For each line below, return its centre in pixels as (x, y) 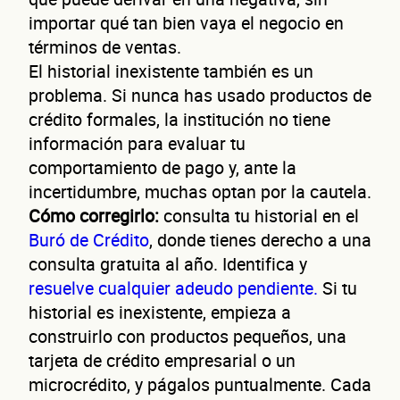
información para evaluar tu (137, 143)
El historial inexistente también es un (171, 71)
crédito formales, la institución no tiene (179, 119)
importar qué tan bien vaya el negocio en (186, 22)
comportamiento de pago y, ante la (162, 167)
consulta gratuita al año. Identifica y (168, 263)
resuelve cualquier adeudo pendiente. (175, 287)
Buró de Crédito (89, 239)
